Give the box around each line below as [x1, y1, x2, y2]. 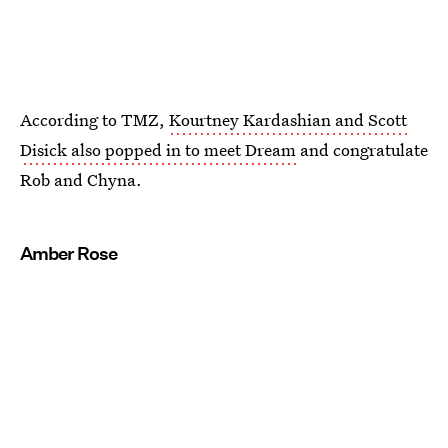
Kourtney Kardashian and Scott [169, 108, 407, 132]
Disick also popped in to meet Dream [20, 138, 296, 162]
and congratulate [296, 138, 428, 162]
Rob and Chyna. [20, 168, 142, 192]
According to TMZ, [20, 108, 169, 132]
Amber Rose [20, 243, 117, 265]
